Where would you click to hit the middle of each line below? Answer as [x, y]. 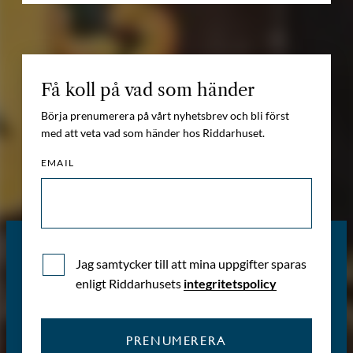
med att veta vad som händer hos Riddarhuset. [153, 132]
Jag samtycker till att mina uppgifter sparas [191, 263]
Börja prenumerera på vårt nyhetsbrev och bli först [165, 115]
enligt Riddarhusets [130, 283]
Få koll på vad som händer [148, 90]
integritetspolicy [230, 283]
